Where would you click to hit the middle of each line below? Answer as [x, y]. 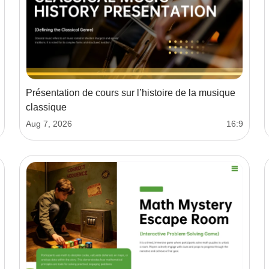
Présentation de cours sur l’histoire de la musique [131, 92]
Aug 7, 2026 [49, 123]
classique [46, 107]
